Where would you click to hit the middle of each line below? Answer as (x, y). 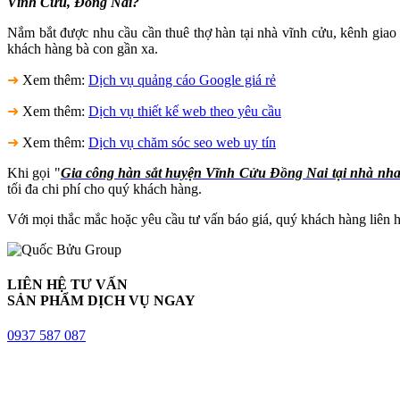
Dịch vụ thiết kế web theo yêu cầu (185, 111)
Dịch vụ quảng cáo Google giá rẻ (182, 79)
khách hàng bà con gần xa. (83, 48)
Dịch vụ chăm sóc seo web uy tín (182, 142)
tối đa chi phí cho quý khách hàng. (104, 188)
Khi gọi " (34, 172)
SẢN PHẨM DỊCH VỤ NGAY (101, 300)
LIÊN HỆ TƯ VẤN (67, 284)
